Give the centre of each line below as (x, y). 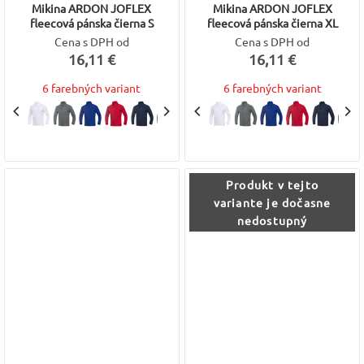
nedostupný (272, 220)
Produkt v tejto (273, 184)
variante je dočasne (272, 202)
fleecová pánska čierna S (91, 23)
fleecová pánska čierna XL (272, 23)
